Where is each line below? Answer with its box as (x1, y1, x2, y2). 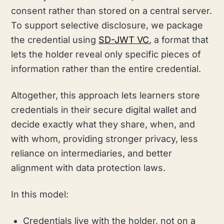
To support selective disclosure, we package (11, 19, 203, 30)
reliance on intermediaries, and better (11, 147, 172, 158)
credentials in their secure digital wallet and (11, 104, 197, 115)
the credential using (11, 34, 99, 45)
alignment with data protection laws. (11, 162, 166, 173)
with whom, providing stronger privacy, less (11, 133, 198, 144)
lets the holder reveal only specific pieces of (11, 48, 201, 59)
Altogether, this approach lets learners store (11, 89, 200, 100)
